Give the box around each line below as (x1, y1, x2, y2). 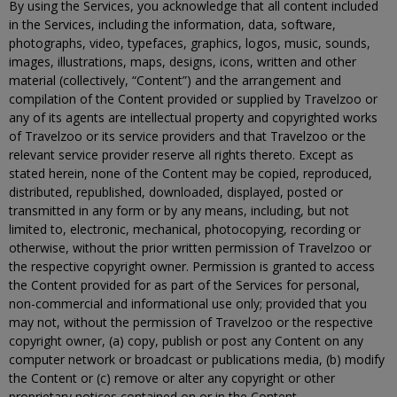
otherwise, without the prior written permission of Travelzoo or (9, 239, 371, 256)
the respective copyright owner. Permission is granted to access (9, 258, 375, 275)
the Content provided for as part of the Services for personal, (9, 276, 360, 293)
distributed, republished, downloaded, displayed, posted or (9, 183, 343, 200)
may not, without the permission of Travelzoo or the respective (9, 314, 373, 331)
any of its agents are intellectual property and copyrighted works (9, 109, 378, 126)
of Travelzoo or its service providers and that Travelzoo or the (9, 128, 366, 144)
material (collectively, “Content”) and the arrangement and (9, 72, 341, 89)
